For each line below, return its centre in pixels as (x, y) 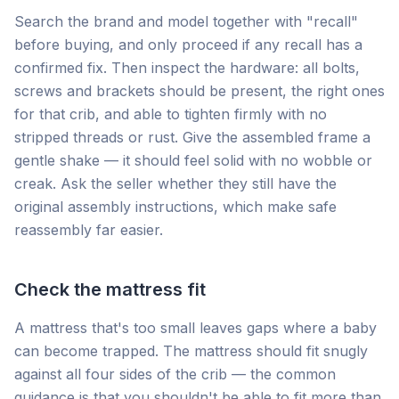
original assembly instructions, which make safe (175, 207)
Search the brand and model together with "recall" (186, 21)
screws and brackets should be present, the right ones (199, 91)
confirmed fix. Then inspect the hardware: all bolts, (187, 68)
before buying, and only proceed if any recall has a (188, 45)
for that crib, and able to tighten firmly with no (171, 114)
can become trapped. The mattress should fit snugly (191, 351)
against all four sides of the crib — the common (175, 374)
